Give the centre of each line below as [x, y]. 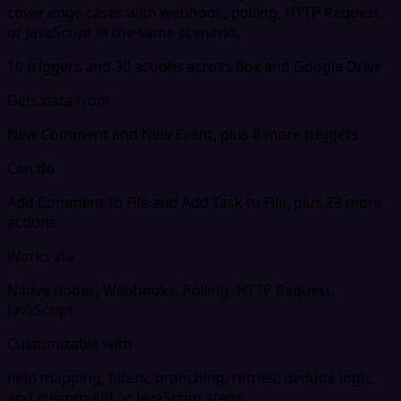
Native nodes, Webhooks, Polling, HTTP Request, [171, 290]
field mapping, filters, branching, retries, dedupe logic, [191, 377]
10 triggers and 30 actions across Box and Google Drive [195, 66]
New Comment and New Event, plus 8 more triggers [183, 134]
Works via [40, 256]
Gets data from [59, 100]
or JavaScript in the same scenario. [124, 32]
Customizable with [70, 343]
